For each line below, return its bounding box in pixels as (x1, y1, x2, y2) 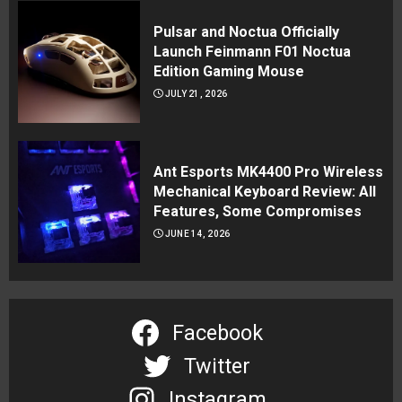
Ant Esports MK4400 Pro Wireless (153, 163, 383, 181)
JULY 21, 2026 (164, 89, 228, 100)
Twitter (184, 354, 250, 380)
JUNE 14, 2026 (164, 229, 231, 240)
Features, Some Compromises (153, 203, 362, 221)
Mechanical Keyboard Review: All (153, 183, 376, 201)
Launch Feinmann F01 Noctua (153, 43, 351, 61)
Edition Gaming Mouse (153, 63, 304, 81)
